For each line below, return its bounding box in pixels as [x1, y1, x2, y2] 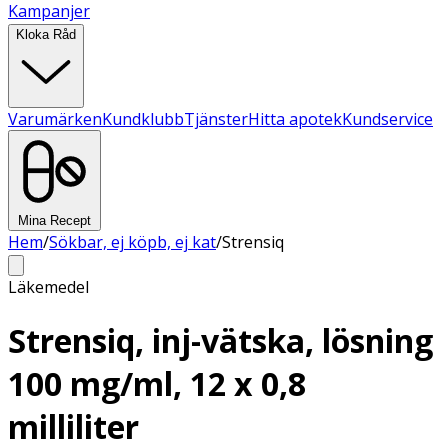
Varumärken [8, 108, 102, 130]
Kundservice [342, 108, 433, 130]
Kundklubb [102, 108, 184, 130]
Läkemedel [8, 276, 89, 298]
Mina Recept [18, 213, 91, 228]
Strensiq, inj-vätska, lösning [8, 319, 433, 363]
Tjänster [184, 108, 248, 130]
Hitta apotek [248, 108, 342, 130]
